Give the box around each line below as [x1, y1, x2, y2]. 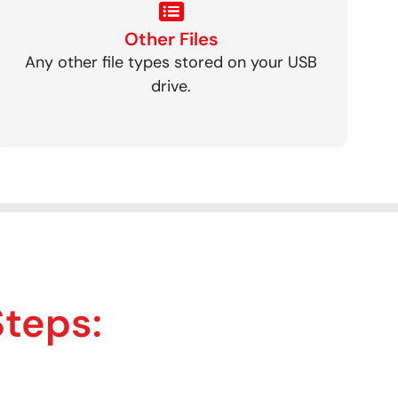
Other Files [123, 27, 219, 51]
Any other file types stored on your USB [25, 51, 318, 73]
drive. [151, 75, 192, 97]
